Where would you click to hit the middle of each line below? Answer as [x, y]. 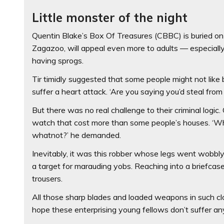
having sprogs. [58, 60]
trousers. [47, 178]
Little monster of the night [110, 17]
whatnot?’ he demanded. [77, 135]
